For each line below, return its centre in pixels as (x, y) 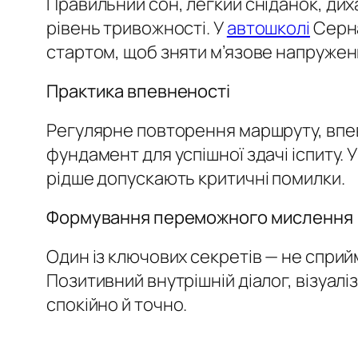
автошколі (268, 28)
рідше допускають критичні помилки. (196, 178)
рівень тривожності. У (137, 28)
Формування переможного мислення (200, 217)
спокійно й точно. (117, 304)
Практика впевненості (138, 91)
